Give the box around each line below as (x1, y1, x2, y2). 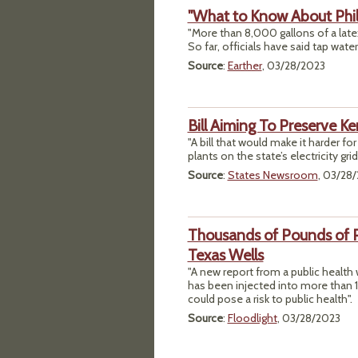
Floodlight (227, 310, 277, 325)
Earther (227, 58, 262, 73)
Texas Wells (187, 245, 264, 265)
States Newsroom (227, 167, 318, 182)
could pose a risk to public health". (187, 291, 352, 306)
